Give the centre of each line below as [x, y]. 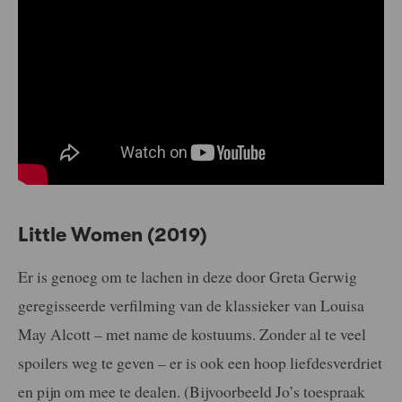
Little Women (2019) [113, 235]
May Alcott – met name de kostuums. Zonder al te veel [192, 333]
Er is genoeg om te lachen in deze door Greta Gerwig [188, 276]
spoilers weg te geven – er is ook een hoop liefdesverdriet [200, 362]
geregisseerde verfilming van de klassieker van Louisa [191, 305]
